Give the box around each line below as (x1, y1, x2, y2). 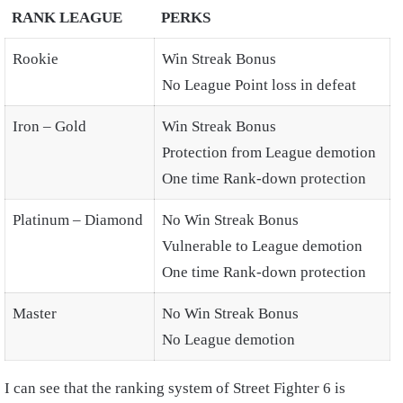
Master (13, 305, 57, 323)
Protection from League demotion (162, 144, 376, 162)
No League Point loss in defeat (162, 76, 356, 94)
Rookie (13, 50, 58, 68)
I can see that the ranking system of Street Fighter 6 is (4, 380, 345, 398)
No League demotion (162, 331, 295, 349)
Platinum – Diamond (13, 211, 143, 229)
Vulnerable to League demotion (162, 237, 363, 255)
